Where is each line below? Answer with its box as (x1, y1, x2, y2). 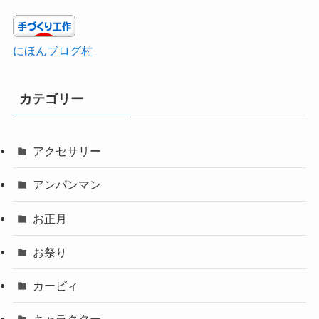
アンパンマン (33, 178, 102, 192)
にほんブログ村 (12, 44, 93, 58)
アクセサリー (33, 145, 102, 158)
